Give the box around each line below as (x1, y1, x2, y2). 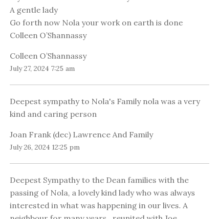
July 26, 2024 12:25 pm (10, 143, 80, 152)
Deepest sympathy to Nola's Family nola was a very (10, 96, 200, 107)
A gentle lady (10, 5, 58, 15)
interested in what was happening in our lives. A (10, 200, 188, 211)
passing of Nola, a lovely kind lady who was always (10, 188, 195, 198)
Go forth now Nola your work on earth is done (10, 18, 183, 28)
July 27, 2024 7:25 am (10, 64, 75, 73)
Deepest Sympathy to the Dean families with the (10, 175, 189, 185)
